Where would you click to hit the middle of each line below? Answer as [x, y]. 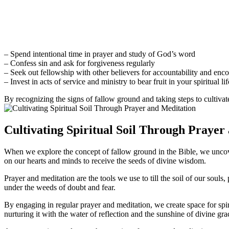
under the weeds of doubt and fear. [60, 188]
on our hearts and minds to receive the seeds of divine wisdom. [105, 161]
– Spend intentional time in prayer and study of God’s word [100, 54]
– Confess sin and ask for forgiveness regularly [79, 63]
